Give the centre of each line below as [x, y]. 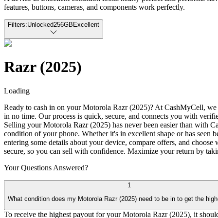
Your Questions [28, 167]
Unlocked [40, 24]
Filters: [18, 24]
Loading [17, 91]
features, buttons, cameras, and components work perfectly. [94, 7]
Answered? [71, 167]
